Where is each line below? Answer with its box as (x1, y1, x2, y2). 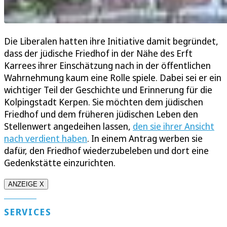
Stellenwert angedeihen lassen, (4, 120, 133, 133)
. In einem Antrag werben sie (87, 132, 203, 145)
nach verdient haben (4, 132, 87, 145)
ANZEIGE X (8, 180, 44, 188)
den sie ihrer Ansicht (133, 120, 214, 133)
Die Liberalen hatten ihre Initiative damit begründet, (4, 35, 218, 48)
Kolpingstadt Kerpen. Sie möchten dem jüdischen (4, 96, 203, 108)
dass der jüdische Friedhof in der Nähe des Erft (4, 47, 193, 60)
